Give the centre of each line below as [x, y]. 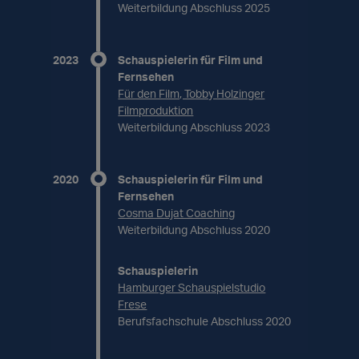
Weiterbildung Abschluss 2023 [194, 127]
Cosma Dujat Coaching [177, 213]
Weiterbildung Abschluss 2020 [194, 230]
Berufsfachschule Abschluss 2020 [205, 321]
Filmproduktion [156, 110]
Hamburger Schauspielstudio [192, 287]
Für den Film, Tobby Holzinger [192, 93]
